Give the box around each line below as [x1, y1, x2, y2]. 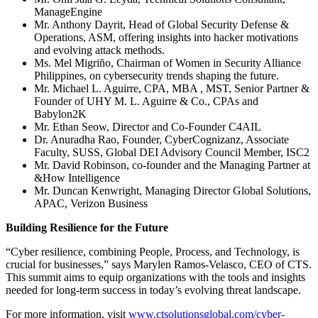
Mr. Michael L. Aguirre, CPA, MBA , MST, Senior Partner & [34, 82, 309, 94]
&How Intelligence [34, 171, 120, 184]
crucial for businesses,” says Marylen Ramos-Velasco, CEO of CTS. [6, 258, 312, 270]
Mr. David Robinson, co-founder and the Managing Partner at [34, 158, 310, 171]
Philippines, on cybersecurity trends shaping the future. [34, 69, 279, 82]
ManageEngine [34, 5, 102, 18]
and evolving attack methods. [34, 43, 165, 56]
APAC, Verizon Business [34, 197, 148, 209]
